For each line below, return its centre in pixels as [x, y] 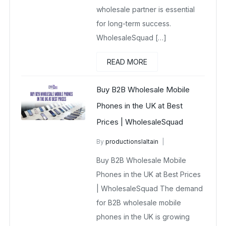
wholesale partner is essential [146, 9]
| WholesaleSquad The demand [150, 188]
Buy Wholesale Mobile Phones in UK [150, 151]
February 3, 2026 [122, 169]
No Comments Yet [124, 179]
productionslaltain [132, 142]
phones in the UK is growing [143, 216]
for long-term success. [134, 23]
